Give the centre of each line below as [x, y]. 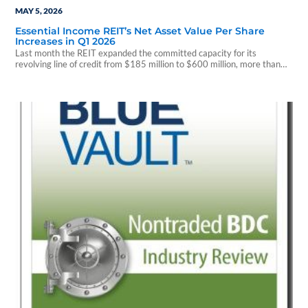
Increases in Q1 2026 [66, 41]
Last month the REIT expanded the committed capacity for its [136, 53]
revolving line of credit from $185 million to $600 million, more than [148, 64]
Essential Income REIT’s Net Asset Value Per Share [140, 31]
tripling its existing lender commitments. [94, 75]
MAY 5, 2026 [39, 10]
